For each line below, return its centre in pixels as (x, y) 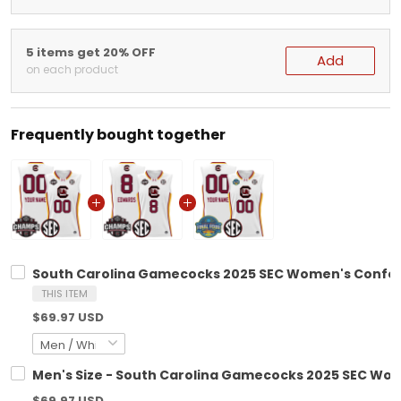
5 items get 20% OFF (91, 52)
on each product (72, 69)
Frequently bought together (118, 135)
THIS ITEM (64, 294)
